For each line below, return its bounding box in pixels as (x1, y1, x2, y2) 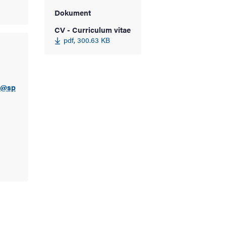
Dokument (54, 7, 91, 18)
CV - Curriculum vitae (54, 24, 131, 35)
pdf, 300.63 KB (64, 34, 110, 45)
